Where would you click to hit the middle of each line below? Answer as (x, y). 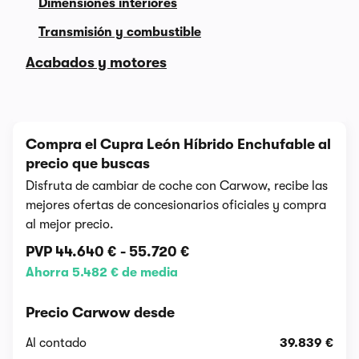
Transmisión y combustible (120, 32)
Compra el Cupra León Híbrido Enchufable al (178, 144)
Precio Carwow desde (100, 313)
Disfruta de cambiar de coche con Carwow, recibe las (177, 186)
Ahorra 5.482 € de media (102, 272)
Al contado (56, 343)
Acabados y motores (96, 63)
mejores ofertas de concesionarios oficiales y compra (176, 205)
